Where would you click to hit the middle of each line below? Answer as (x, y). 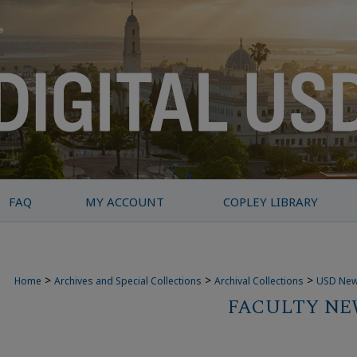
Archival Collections (259, 281)
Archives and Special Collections (128, 281)
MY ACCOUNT (124, 202)
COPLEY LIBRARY (271, 202)
